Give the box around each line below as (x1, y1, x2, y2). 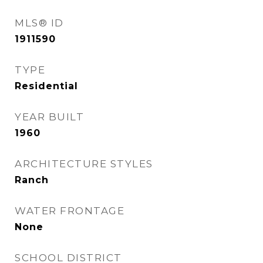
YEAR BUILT (15, 111, 84, 123)
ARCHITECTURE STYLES (15, 158, 153, 170)
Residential (15, 80, 78, 92)
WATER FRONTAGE (15, 205, 124, 217)
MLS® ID (15, 17, 64, 29)
